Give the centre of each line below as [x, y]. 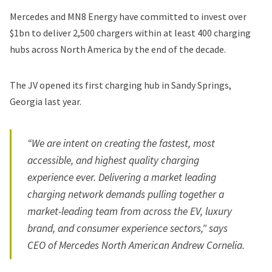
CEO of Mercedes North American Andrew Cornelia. [136, 245]
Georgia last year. [46, 102]
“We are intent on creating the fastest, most [121, 143]
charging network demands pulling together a [126, 194]
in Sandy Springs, [195, 85]
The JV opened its [47, 85]
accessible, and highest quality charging [114, 160]
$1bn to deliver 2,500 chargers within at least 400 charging [130, 33]
